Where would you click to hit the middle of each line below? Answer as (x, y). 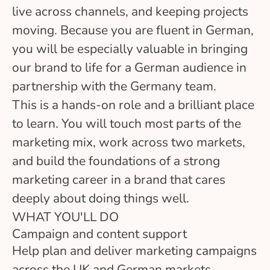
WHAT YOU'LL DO (65, 217)
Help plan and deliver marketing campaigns (134, 250)
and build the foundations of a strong (116, 161)
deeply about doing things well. (101, 198)
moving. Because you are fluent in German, (133, 30)
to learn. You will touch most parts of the (127, 123)
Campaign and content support (99, 234)
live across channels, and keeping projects (130, 11)
